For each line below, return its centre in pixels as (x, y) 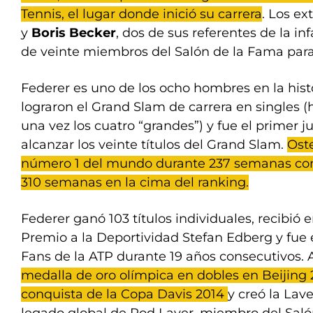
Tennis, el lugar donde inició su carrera (141, 14)
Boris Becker (74, 33)
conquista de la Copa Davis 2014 (124, 294)
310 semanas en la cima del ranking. (135, 183)
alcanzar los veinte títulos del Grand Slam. (154, 145)
